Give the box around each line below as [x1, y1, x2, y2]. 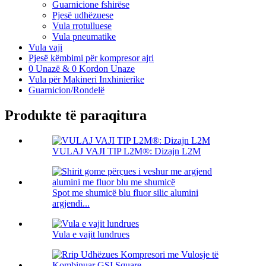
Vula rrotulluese [52, 21, 112, 31]
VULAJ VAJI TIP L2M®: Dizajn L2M [52, 146, 201, 157]
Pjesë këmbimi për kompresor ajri [28, 53, 154, 64]
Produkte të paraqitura [5, 107, 147, 123]
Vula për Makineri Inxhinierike [28, 74, 144, 85]
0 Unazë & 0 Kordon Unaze [28, 64, 135, 74]
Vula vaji [28, 42, 62, 53]
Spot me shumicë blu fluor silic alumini [52, 188, 198, 198]
